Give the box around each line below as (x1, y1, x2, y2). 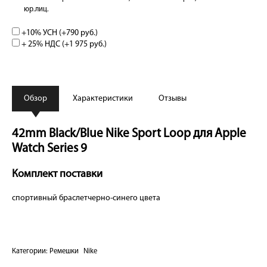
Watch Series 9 (12, 142, 87, 155)
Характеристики (73, 94, 133, 103)
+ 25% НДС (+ (20, 40, 69, 49)
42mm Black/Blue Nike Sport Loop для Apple (12, 128, 246, 140)
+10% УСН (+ (20, 29, 66, 38)
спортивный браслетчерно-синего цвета (12, 194, 160, 203)
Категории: (12, 248, 49, 255)
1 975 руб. (69, 40, 104, 49)
